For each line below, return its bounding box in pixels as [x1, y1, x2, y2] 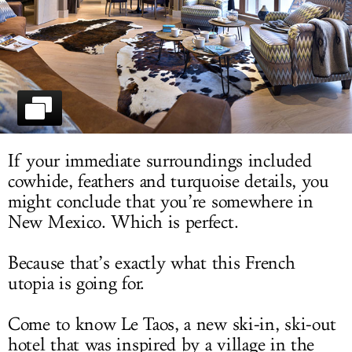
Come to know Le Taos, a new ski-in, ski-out [8, 313, 337, 335]
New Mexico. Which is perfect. [8, 211, 239, 233]
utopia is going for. [8, 272, 145, 295]
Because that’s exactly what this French [8, 251, 295, 274]
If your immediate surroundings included [8, 149, 312, 172]
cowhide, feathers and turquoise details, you [8, 170, 329, 192]
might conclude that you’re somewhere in [8, 190, 313, 213]
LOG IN [156, 10, 196, 24]
